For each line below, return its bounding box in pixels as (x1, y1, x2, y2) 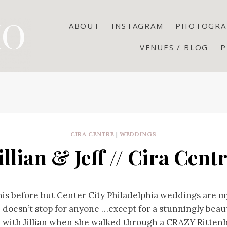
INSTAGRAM (111, 20, 164, 31)
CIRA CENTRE (70, 130, 115, 138)
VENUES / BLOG (139, 42, 209, 52)
